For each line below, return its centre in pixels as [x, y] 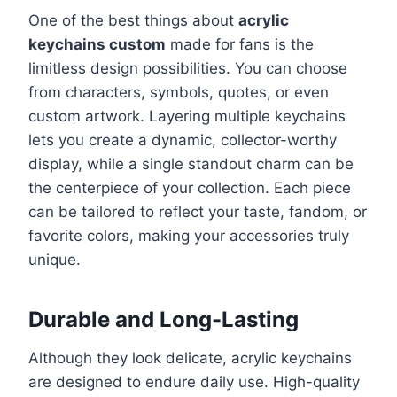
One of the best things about [133, 21]
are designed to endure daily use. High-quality [194, 382]
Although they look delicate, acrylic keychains [190, 358]
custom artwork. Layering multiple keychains [187, 117]
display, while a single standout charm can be [191, 164]
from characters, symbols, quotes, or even [179, 93]
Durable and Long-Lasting [163, 320]
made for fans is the [240, 45]
